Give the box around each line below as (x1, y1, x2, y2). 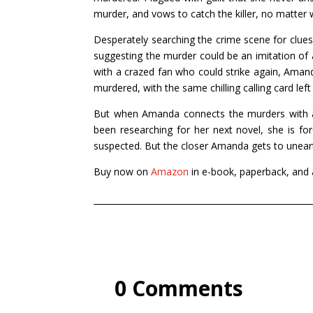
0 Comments (115, 273, 244, 303)
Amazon (151, 164, 189, 178)
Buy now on (94, 164, 152, 178)
